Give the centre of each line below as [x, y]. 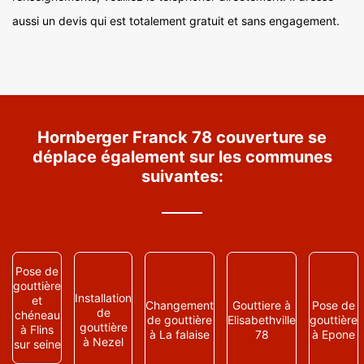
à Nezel [103, 342]
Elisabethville [262, 320]
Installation [103, 298]
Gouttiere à [262, 305]
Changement [180, 305]
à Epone [334, 334]
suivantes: [182, 176]
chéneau [37, 315]
